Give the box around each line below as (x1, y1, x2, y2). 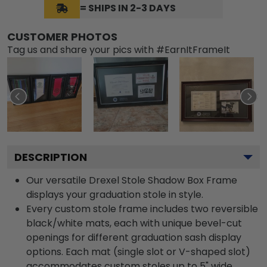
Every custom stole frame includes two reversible (26, 202, 258, 216)
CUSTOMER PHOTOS (7, 29, 117, 45)
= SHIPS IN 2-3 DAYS (80, 1, 176, 15)
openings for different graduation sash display (26, 231, 241, 245)
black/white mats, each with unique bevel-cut (26, 216, 242, 231)
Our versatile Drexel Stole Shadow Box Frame (26, 173, 237, 188)
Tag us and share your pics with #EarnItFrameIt (7, 43, 230, 57)
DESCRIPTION (14, 150, 87, 165)
